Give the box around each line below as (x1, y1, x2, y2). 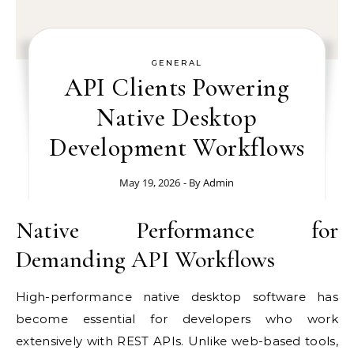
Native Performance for (16, 216, 338, 245)
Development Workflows (49, 132, 305, 163)
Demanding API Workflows (16, 245, 275, 274)
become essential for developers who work (16, 311, 338, 326)
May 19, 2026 (119, 175, 181, 190)
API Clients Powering (65, 72, 289, 103)
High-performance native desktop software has (16, 289, 338, 304)
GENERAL (151, 58, 202, 68)
